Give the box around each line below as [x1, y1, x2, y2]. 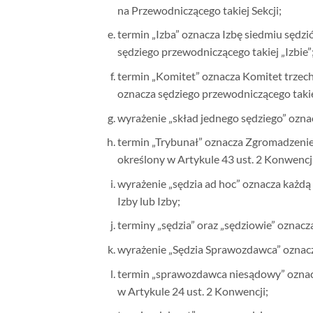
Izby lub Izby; [117, 194, 180, 208]
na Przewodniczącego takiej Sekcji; [117, 3, 282, 17]
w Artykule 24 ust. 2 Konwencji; [117, 284, 268, 298]
